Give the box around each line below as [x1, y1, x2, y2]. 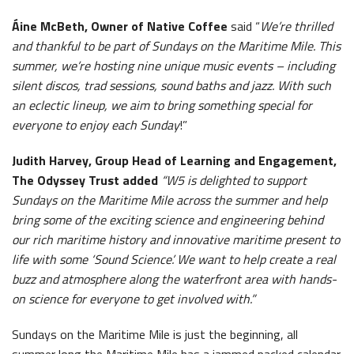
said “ [228, 16, 260, 36]
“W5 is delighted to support [161, 170, 307, 190]
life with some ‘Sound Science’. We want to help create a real [12, 249, 336, 269]
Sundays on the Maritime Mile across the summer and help [12, 190, 327, 209]
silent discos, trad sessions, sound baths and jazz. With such [12, 75, 331, 95]
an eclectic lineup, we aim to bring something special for [12, 95, 312, 115]
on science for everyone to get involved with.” [12, 288, 255, 308]
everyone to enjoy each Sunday [12, 115, 179, 134]
